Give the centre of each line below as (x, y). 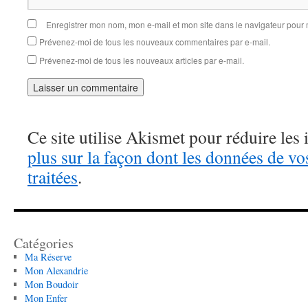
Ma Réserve (48, 257)
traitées (53, 177)
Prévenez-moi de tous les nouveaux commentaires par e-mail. (155, 42)
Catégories (44, 243)
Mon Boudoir (51, 284)
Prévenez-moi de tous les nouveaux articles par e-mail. (142, 60)
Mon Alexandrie (56, 271)
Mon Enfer (46, 298)
